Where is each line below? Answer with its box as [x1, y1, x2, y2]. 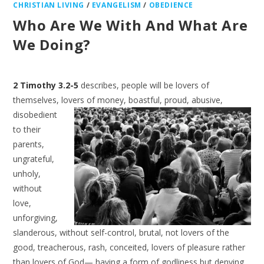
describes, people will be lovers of [78, 80, 210, 91]
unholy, [13, 168, 41, 179]
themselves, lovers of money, [13, 94, 129, 105]
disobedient [13, 109, 58, 120]
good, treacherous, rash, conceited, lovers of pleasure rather [13, 242, 246, 253]
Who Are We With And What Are [13, 15, 248, 35]
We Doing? [13, 35, 91, 54]
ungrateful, [13, 153, 55, 164]
